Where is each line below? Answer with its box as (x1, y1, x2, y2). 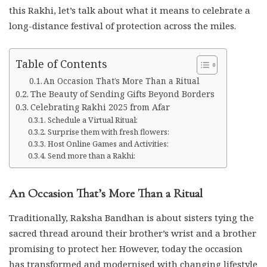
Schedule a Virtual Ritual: (47, 114, 138, 125)
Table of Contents (15, 56, 107, 71)
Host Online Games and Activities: (47, 138, 169, 149)
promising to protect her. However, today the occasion (9, 243, 243, 254)
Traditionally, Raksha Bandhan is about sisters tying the (9, 212, 254, 223)
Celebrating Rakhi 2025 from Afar (30, 101, 170, 113)
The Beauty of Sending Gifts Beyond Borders (30, 88, 215, 100)
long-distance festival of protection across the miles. (9, 20, 236, 32)
